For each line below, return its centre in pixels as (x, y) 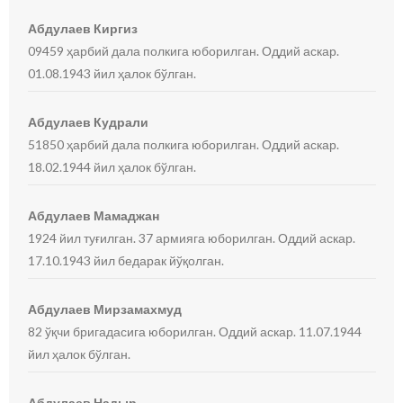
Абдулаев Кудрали (89, 122)
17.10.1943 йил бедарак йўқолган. (126, 260)
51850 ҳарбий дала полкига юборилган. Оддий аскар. (184, 144)
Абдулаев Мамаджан (94, 215)
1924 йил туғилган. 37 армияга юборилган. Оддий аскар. (192, 238)
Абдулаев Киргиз (83, 28)
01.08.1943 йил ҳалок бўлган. (112, 73)
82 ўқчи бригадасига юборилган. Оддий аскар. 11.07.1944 (195, 331)
